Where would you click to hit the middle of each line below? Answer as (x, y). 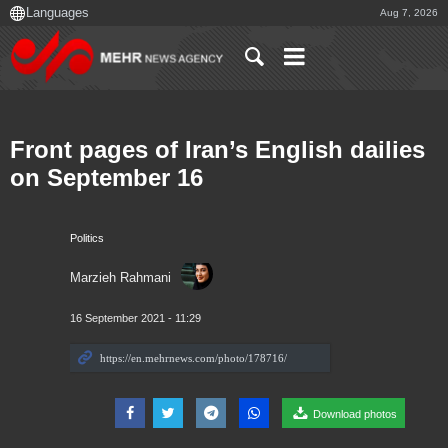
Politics (87, 238)
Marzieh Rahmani (120, 278)
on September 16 (106, 178)
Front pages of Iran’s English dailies (217, 150)
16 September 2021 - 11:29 (135, 318)
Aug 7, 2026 (409, 12)
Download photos (354, 414)
